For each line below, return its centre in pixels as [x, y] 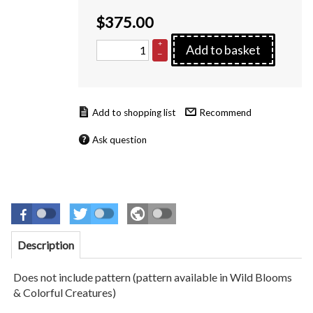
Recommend [226, 112]
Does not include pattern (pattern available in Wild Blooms [153, 277]
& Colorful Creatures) [65, 292]
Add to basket [223, 50]
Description [46, 245]
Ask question [119, 140]
